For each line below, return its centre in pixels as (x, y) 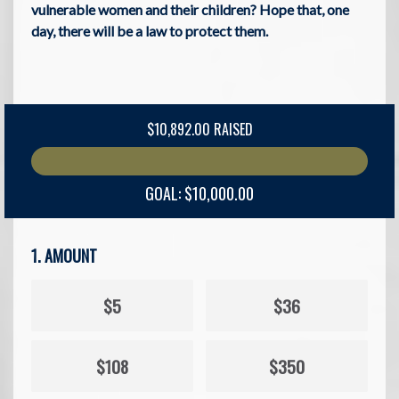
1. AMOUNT (64, 255)
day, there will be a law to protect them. (151, 30)
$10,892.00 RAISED (199, 129)
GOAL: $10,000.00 (199, 193)
